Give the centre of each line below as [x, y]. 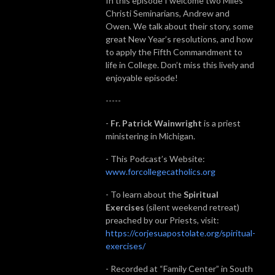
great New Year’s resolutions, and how [179, 39]
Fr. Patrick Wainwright [156, 123]
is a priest [221, 123]
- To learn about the [145, 194]
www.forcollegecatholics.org [161, 171]
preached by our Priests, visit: [162, 220]
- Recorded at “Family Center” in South [179, 268]
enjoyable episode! [142, 77]
